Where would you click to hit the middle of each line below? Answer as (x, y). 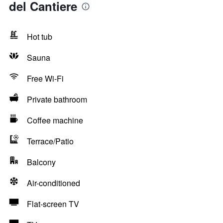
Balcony (41, 162)
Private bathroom (57, 99)
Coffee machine (55, 120)
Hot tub (40, 37)
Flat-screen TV (53, 204)
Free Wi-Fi (45, 78)
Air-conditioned (54, 183)
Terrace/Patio (50, 141)
